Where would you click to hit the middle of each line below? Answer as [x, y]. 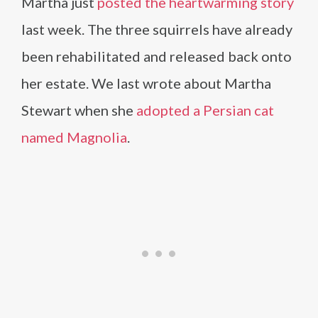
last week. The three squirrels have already [157, 29]
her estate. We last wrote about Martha [146, 83]
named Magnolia [74, 137]
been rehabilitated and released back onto [157, 56]
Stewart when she [79, 110]
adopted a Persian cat [205, 110]
